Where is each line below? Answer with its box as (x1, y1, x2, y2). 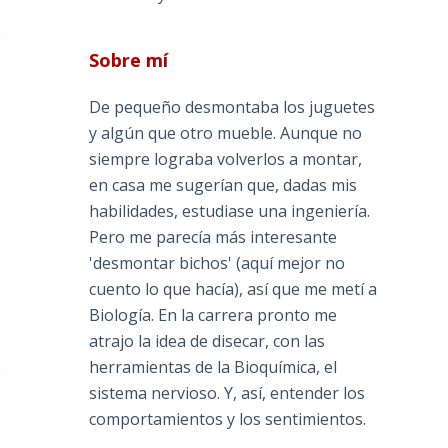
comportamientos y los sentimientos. (89, 408, 367, 431)
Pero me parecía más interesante (89, 226, 338, 249)
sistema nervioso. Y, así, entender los (89, 382, 366, 405)
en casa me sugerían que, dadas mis (89, 174, 358, 197)
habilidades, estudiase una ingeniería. (89, 200, 371, 223)
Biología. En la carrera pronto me (89, 304, 338, 327)
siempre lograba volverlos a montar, (89, 148, 363, 171)
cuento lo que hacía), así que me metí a (89, 278, 378, 301)
